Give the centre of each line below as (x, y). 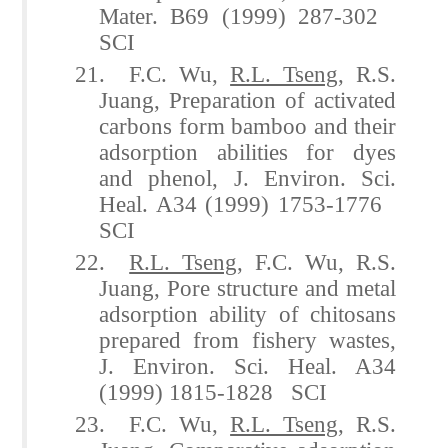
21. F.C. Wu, (153, 73)
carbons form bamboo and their (247, 125)
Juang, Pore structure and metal (247, 287)
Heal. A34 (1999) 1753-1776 (247, 203)
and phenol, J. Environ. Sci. (247, 177)
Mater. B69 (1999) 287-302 (247, 15)
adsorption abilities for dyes (247, 151)
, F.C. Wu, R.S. (317, 261)
